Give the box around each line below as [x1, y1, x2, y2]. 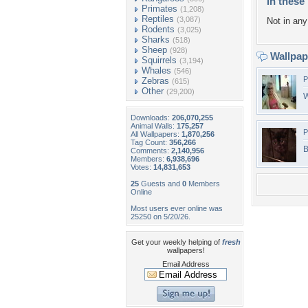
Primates [142, 3, 177, 14]
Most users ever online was [131, 204, 223, 212]
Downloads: [131, 113, 172, 122]
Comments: [131, 146, 171, 155]
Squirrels [142, 55, 177, 65]
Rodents [142, 24, 175, 34]
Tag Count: [131, 138, 169, 146]
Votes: [131, 163, 153, 171]
